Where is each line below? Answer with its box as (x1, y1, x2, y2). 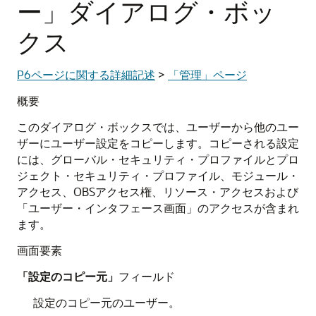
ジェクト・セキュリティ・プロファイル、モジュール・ (17, 168, 299, 183)
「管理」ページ (168, 67, 247, 82)
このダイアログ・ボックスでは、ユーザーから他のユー (17, 119, 299, 134)
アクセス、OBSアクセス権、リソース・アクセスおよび (17, 184, 298, 199)
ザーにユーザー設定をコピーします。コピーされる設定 (17, 135, 299, 150)
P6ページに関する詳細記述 (17, 67, 155, 82)
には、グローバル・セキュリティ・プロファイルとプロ (17, 152, 299, 166)
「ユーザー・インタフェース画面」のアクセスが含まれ (17, 200, 299, 215)
